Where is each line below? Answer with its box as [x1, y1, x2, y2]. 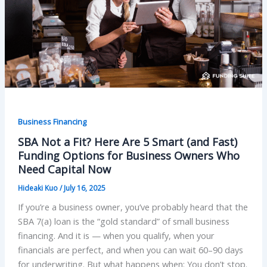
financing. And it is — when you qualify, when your [17, 229, 215, 242]
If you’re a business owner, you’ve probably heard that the [17, 201, 248, 213]
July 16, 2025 [63, 182, 105, 193]
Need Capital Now [17, 162, 111, 176]
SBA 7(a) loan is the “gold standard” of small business [17, 215, 229, 228]
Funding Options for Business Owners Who [17, 148, 240, 163]
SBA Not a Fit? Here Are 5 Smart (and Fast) [17, 134, 237, 149]
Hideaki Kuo [17, 182, 60, 193]
